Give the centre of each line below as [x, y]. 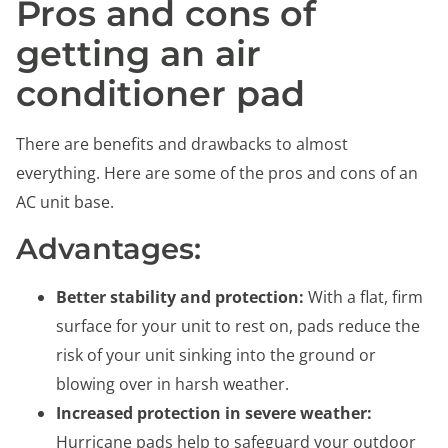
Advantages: [108, 249]
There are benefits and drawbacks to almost [182, 143]
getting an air [138, 53]
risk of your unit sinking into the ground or [216, 355]
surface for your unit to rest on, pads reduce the [238, 326]
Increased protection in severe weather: [214, 413]
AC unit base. [67, 201]
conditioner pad [165, 93]
